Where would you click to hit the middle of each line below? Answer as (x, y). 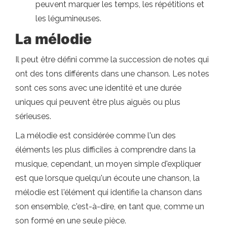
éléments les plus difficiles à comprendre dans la (105, 149)
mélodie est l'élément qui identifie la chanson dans (109, 192)
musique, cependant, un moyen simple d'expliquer (108, 164)
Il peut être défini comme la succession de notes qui (112, 59)
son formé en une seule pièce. (71, 220)
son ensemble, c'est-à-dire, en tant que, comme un (110, 206)
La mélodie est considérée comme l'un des (96, 135)
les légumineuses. (68, 18)
